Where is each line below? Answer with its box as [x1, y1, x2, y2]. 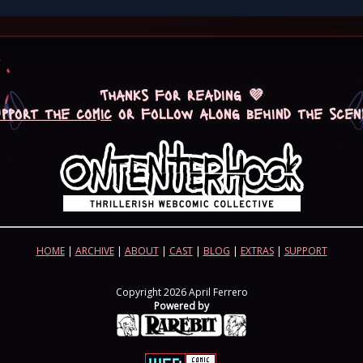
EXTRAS [240, 244, 274, 258]
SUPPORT [284, 244, 327, 258]
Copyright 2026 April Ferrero [115, 285, 248, 300]
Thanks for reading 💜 [100, 85, 263, 105]
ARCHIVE [75, 244, 114, 258]
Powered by [154, 299, 209, 314]
